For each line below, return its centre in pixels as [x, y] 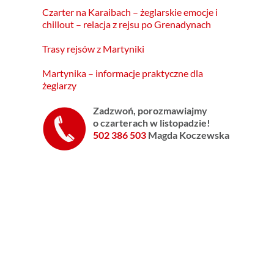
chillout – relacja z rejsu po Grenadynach [126, 24]
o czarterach [121, 122]
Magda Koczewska [188, 135]
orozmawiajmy [175, 110]
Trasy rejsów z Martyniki [93, 48]
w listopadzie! [180, 122]
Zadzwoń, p [118, 110]
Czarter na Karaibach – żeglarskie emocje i [130, 12]
